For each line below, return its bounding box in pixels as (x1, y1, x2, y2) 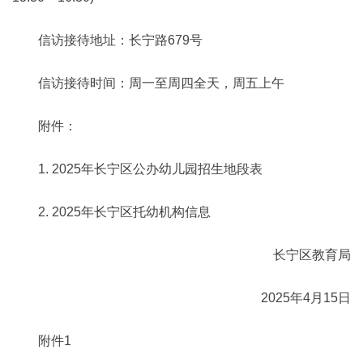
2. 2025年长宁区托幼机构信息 (38, 205, 211, 219)
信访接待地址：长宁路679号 (38, 33, 203, 47)
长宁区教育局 (273, 248, 351, 262)
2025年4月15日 (261, 291, 351, 305)
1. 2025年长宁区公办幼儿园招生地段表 (38, 162, 263, 176)
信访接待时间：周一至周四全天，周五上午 (38, 76, 284, 90)
